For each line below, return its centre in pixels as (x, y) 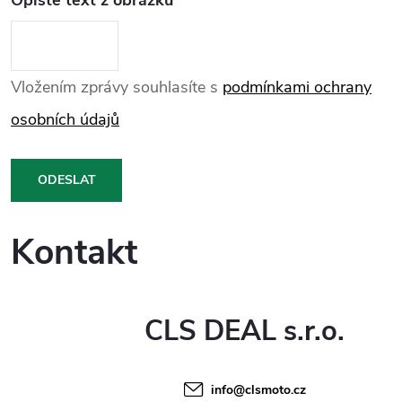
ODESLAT (66, 179)
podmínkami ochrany (297, 87)
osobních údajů (65, 119)
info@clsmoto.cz (258, 390)
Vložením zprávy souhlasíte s (117, 87)
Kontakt (74, 253)
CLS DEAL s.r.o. (244, 332)
